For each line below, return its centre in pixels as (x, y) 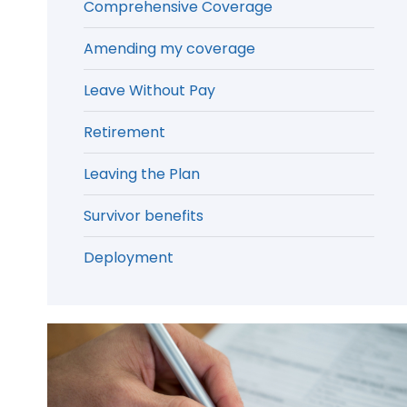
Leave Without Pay (149, 90)
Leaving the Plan (142, 174)
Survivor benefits (144, 216)
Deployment (129, 258)
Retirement (124, 132)
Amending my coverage (169, 49)
